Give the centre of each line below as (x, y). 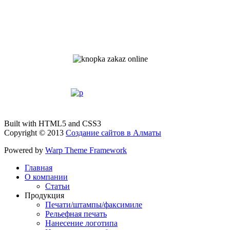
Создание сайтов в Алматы (113, 133)
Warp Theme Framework (86, 150)
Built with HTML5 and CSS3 (53, 124)
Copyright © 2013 (35, 133)
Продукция (44, 196)
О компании (46, 177)
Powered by (25, 150)
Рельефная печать (76, 214)
